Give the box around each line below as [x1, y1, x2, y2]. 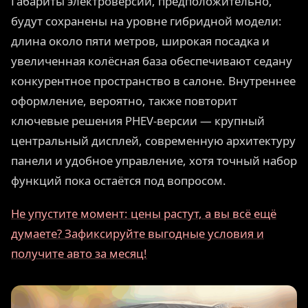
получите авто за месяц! [11, 245, 147, 262]
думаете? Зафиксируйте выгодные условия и [11, 225, 264, 242]
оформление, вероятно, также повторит [11, 93, 237, 109]
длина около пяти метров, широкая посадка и [11, 33, 269, 49]
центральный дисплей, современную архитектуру [11, 133, 296, 149]
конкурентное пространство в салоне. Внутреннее [11, 73, 296, 89]
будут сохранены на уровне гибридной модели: [11, 13, 282, 30]
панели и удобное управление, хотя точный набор [11, 153, 297, 169]
